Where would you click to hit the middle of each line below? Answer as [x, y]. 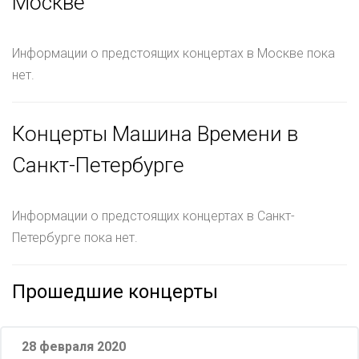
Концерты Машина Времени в [155, 133]
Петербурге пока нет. [75, 237]
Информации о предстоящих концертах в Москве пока [173, 53]
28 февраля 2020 [74, 346]
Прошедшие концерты [115, 291]
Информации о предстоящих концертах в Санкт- [153, 216]
